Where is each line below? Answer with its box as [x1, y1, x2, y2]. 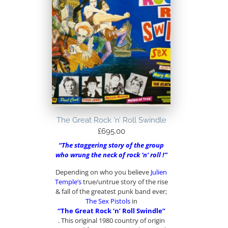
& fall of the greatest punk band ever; [55, 186, 167, 196]
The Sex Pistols [85, 196, 130, 206]
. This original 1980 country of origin [58, 215, 165, 225]
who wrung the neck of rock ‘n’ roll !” [55, 150, 167, 160]
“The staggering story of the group [59, 140, 164, 150]
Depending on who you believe [55, 167, 151, 177]
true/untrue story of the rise [81, 177, 168, 186]
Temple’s [54, 177, 81, 186]
